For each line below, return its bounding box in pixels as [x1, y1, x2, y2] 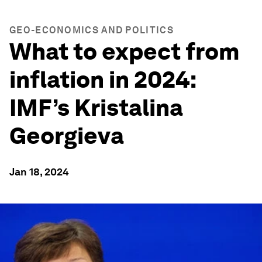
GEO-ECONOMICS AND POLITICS [9, 25, 174, 36]
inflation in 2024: [9, 65, 196, 94]
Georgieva [9, 122, 124, 150]
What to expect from [9, 37, 240, 65]
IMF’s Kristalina [9, 94, 183, 122]
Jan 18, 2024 [9, 166, 69, 178]
